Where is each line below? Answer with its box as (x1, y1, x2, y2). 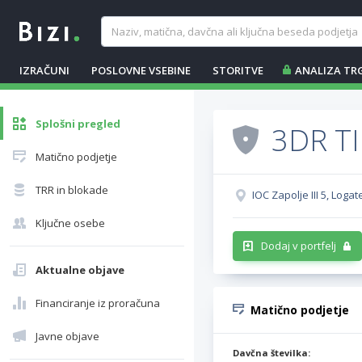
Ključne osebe (36, 216, 105, 230)
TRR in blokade (36, 183, 108, 197)
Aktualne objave (36, 263, 124, 277)
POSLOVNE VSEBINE (91, 63, 191, 78)
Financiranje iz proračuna (36, 296, 160, 310)
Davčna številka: (233, 347, 310, 359)
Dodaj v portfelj (261, 238, 336, 253)
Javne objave (36, 329, 99, 343)
